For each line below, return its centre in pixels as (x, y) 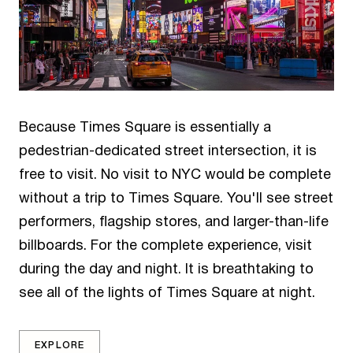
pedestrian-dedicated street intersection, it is (168, 151)
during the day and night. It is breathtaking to (166, 269)
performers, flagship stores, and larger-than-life (174, 222)
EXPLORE (60, 344)
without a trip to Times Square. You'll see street (176, 198)
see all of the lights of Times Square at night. (167, 293)
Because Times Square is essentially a (145, 127)
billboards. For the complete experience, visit (165, 245)
